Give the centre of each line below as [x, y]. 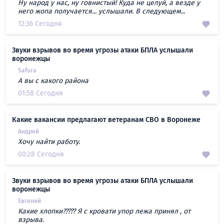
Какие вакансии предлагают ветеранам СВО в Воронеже [106, 120]
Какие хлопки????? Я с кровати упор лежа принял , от [104, 211]
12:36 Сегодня [40, 24]
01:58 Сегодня [40, 93]
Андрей [28, 132]
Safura [27, 71]
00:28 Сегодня [41, 154]
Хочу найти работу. [49, 142]
